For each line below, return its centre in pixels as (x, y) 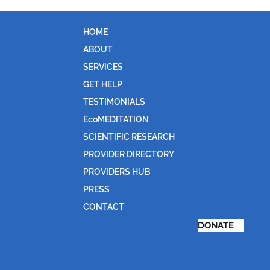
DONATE (216, 225)
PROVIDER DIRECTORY (129, 154)
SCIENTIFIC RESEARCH (129, 137)
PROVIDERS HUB (117, 172)
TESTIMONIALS (114, 102)
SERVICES (103, 67)
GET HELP (103, 84)
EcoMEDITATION (116, 119)
